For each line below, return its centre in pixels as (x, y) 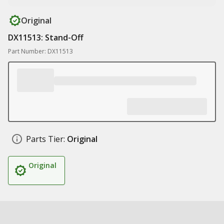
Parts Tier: (45, 139)
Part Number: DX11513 (40, 51)
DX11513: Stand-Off (46, 37)
